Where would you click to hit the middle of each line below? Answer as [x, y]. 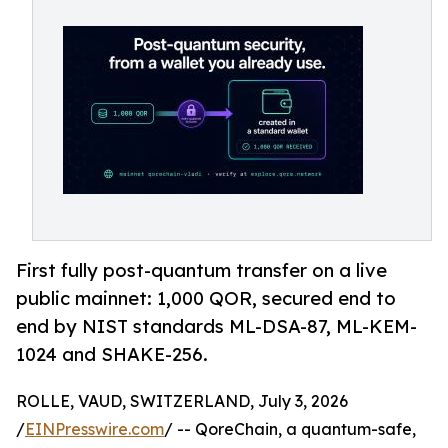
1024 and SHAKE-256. [112, 354]
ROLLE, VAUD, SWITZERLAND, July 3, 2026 [182, 401]
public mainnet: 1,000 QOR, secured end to [206, 298]
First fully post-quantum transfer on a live [201, 270]
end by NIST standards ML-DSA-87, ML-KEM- [216, 326]
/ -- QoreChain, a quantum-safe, [290, 429]
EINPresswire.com [94, 429]
